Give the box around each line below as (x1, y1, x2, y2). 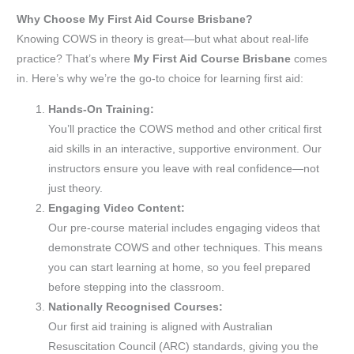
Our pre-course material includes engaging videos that (48, 221, 321, 234)
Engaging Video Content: (48, 201, 186, 214)
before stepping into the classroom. (48, 281, 225, 293)
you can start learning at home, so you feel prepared (48, 261, 311, 273)
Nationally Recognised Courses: (48, 300, 224, 313)
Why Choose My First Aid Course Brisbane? (17, 13, 254, 25)
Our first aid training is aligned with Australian (48, 320, 273, 333)
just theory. (48, 182, 104, 194)
